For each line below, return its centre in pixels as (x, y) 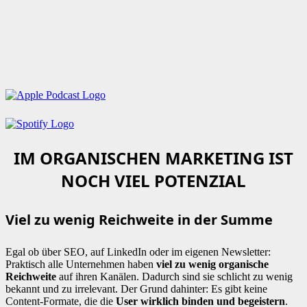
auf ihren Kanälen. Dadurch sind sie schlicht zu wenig (174, 276)
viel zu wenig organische (212, 264)
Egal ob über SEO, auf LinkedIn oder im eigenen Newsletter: (138, 251)
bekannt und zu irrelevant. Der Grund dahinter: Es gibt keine (136, 288)
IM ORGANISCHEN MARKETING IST (153, 158)
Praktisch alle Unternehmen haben (81, 264)
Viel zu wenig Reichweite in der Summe (139, 219)
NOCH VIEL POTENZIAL (153, 181)
